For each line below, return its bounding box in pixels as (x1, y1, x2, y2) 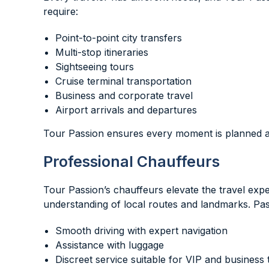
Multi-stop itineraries (55, 46, 148, 58)
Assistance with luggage (55, 239, 164, 251)
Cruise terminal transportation (55, 75, 192, 87)
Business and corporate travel (55, 89, 193, 101)
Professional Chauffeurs (43, 153, 220, 171)
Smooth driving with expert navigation (55, 225, 228, 237)
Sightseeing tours (55, 61, 134, 73)
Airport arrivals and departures (55, 104, 197, 116)
